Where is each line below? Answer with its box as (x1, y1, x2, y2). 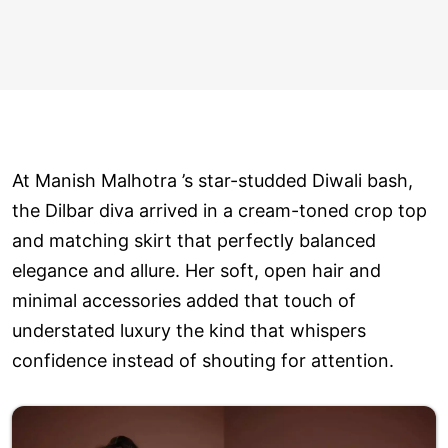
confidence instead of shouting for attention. (12, 349, 394, 371)
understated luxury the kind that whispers (12, 319, 366, 341)
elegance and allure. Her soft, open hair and (12, 259, 381, 281)
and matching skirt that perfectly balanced (12, 229, 376, 251)
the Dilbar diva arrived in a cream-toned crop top (12, 199, 427, 221)
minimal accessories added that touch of (12, 289, 356, 311)
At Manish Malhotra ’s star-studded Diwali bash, (12, 169, 413, 191)
